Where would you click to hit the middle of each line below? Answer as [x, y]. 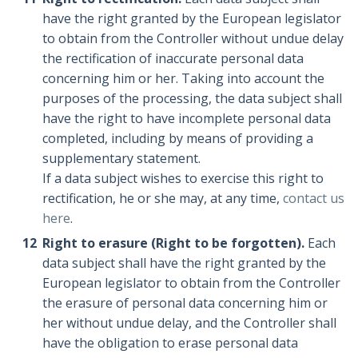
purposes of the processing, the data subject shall [193, 99]
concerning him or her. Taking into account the [184, 79]
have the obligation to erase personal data [171, 343]
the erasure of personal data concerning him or [185, 303]
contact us [314, 199]
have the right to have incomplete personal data [187, 119]
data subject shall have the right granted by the [185, 263]
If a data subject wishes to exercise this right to [183, 179]
